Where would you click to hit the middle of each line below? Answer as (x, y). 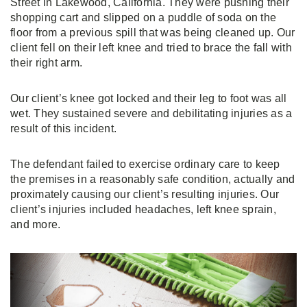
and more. (36, 224)
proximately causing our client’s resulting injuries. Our (145, 194)
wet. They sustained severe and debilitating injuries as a (151, 113)
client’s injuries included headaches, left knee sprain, (143, 209)
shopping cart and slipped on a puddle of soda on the (143, 17)
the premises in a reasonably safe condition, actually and (153, 179)
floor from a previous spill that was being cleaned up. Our (153, 33)
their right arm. (46, 63)
